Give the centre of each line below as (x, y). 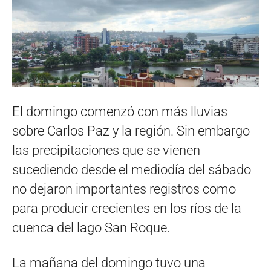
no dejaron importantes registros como (124, 189)
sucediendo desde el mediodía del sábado (132, 169)
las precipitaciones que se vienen (106, 150)
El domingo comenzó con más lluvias (120, 111)
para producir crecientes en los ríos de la (127, 208)
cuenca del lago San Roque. (91, 227)
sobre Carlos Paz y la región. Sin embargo (131, 131)
